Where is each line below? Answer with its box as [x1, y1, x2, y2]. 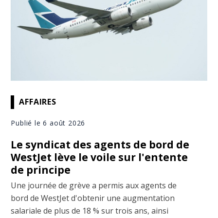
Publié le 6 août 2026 [11, 118, 86, 127]
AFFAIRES [19, 96, 56, 108]
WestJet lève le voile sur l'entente [11, 150, 188, 164]
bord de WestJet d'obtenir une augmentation [11, 192, 175, 203]
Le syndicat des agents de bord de [11, 137, 190, 151]
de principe [11, 163, 71, 177]
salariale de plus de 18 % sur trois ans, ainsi [11, 205, 169, 216]
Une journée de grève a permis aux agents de [11, 180, 177, 191]
